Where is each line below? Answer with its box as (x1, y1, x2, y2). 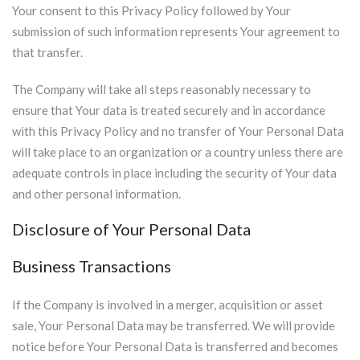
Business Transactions (12, 256, 171, 276)
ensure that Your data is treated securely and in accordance (12, 103, 325, 117)
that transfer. (12, 45, 83, 59)
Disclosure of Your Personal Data (12, 219, 251, 239)
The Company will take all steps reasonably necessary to (12, 82, 311, 96)
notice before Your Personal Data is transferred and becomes (12, 339, 338, 354)
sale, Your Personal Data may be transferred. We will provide (12, 318, 335, 333)
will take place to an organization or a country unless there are (12, 145, 343, 159)
